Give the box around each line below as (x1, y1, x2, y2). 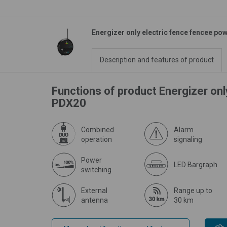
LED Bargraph (174, 161, 217, 169)
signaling (174, 135, 202, 143)
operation (81, 135, 112, 143)
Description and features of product (100, 55, 214, 64)
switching (81, 165, 111, 174)
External (81, 186, 107, 195)
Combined (81, 125, 114, 134)
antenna (81, 196, 108, 204)
